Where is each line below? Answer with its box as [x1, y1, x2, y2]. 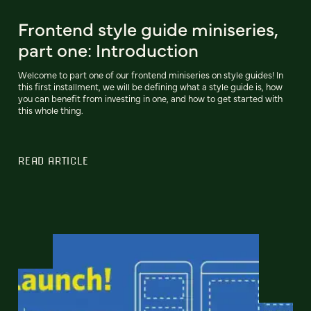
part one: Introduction [18, 37, 199, 62]
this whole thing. [18, 104, 83, 117]
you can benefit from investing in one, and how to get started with [18, 92, 283, 105]
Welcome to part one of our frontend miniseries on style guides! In [18, 69, 283, 81]
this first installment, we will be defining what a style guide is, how [18, 81, 283, 93]
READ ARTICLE [18, 154, 89, 167]
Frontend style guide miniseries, [18, 16, 278, 42]
